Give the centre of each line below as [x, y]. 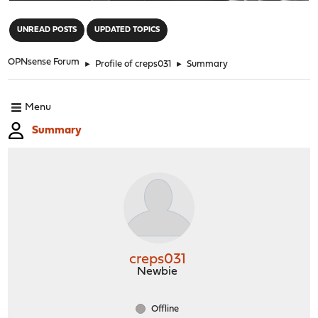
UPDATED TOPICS [127, 30]
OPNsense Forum [44, 62]
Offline [164, 309]
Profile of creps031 [133, 64]
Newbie [157, 272]
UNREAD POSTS [47, 30]
